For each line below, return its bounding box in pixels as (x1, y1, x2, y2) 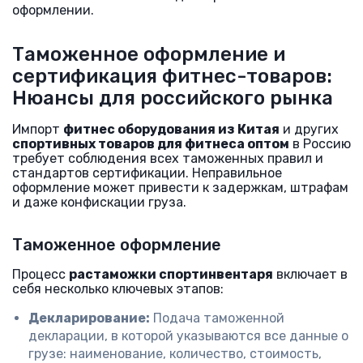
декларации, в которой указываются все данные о (28, 328, 348, 344)
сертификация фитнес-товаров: (12, 65, 332, 88)
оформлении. (12, 2, 94, 18)
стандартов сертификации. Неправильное (12, 165, 282, 181)
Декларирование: (28, 310, 150, 326)
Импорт (12, 122, 63, 137)
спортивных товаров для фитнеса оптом (12, 136, 289, 152)
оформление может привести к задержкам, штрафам (12, 180, 348, 195)
